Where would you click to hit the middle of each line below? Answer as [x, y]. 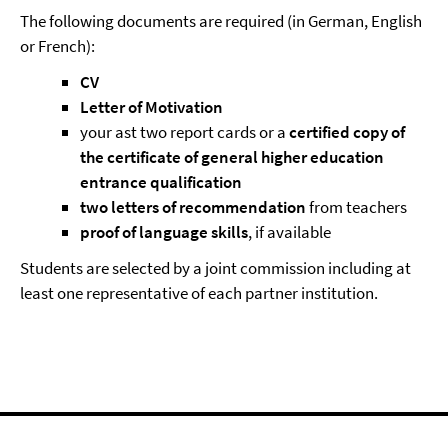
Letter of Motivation [151, 107]
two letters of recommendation [193, 207]
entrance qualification [161, 182]
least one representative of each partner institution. [199, 293]
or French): [59, 46]
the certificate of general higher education [232, 157]
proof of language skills [164, 232]
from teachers [356, 207]
